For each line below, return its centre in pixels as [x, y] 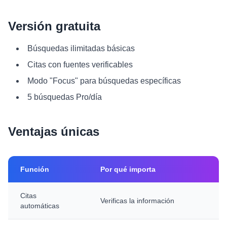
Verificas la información [137, 201]
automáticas [40, 206]
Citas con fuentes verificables [80, 65]
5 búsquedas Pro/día [65, 97]
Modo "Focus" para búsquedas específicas [104, 81]
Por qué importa [128, 169]
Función [35, 169]
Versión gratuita [54, 26]
